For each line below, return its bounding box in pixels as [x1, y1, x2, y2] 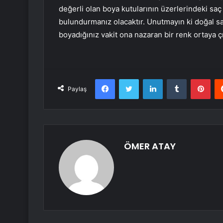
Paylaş [68, 85, 87, 93]
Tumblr [186, 75, 207, 83]
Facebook [114, 75, 145, 83]
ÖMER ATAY [124, 140, 176, 153]
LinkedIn [162, 75, 188, 83]
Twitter [138, 75, 160, 83]
